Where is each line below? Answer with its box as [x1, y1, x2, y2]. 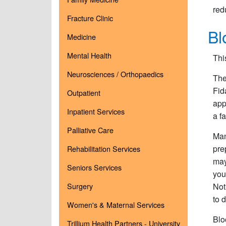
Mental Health [67, 50, 111, 61]
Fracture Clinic [67, 13, 113, 23]
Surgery [67, 181, 93, 191]
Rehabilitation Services [67, 143, 140, 154]
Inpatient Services [67, 106, 125, 117]
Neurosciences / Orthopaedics [67, 69, 163, 79]
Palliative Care [67, 125, 114, 135]
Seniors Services [67, 162, 122, 173]
